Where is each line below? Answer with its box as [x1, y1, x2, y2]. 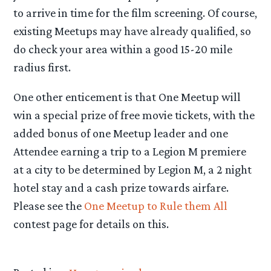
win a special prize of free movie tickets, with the [13, 108, 255, 122]
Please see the [13, 199, 85, 213]
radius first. [13, 60, 74, 74]
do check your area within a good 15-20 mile [13, 42, 233, 56]
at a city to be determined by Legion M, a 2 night [13, 163, 252, 177]
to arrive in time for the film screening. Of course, [13, 5, 258, 19]
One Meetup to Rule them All [84, 199, 228, 213]
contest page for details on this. [13, 217, 172, 231]
